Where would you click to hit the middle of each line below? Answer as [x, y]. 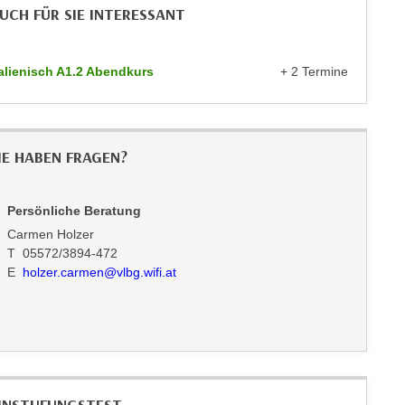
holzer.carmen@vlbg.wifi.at [99, 272]
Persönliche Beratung [74, 211]
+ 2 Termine [314, 71]
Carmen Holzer [50, 234]
